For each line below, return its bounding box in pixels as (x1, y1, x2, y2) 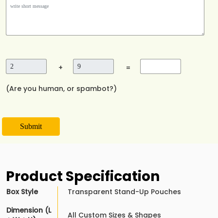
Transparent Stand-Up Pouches (68, 187, 181, 197)
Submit (19, 122, 42, 131)
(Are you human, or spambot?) (6, 84, 117, 94)
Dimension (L (6, 205, 51, 216)
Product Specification (6, 167, 160, 186)
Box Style (6, 187, 38, 197)
